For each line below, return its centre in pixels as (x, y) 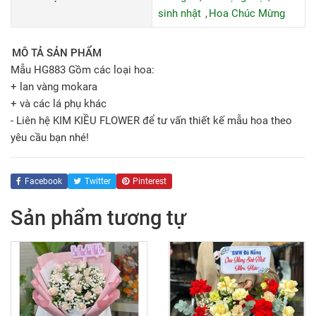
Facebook (43, 181)
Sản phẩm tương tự (98, 218)
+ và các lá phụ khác (59, 104)
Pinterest (150, 181)
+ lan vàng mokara (54, 87)
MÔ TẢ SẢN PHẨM (57, 53)
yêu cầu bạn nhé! (50, 138)
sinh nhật (180, 13)
